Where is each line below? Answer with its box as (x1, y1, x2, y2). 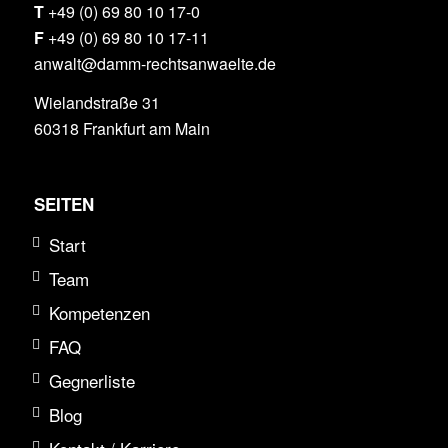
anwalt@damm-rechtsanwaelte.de (33, 51, 276, 75)
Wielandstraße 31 (33, 91, 160, 115)
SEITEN (33, 192, 94, 217)
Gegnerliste (49, 367, 136, 393)
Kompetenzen (49, 299, 151, 325)
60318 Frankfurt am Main (33, 117, 210, 141)
